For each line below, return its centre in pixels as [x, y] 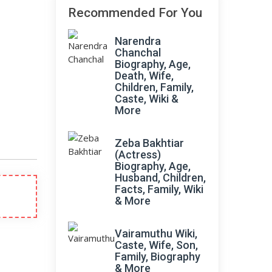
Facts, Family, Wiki [159, 189]
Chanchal [138, 53]
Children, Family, [154, 87]
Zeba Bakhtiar [149, 143]
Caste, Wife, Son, [156, 245]
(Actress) [138, 155]
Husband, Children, [160, 178]
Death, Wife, [144, 76]
